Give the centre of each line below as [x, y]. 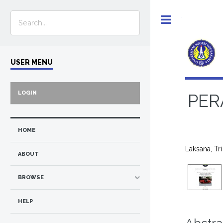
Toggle [191, 19]
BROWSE [31, 178]
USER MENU [32, 62]
